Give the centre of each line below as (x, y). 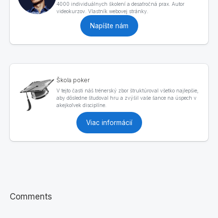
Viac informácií (109, 122)
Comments (31, 196)
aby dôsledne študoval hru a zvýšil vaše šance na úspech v (127, 98)
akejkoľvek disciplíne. (82, 105)
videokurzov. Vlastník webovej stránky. (102, 11)
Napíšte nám (109, 26)
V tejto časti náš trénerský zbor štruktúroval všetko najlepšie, (127, 90)
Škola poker (73, 80)
